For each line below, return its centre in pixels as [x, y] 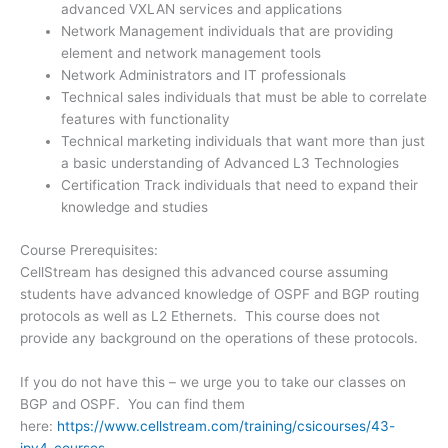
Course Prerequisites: [89, 249]
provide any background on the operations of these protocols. [219, 337]
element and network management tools [191, 53]
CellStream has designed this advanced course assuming [204, 271]
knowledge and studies [135, 207]
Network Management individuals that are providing [227, 31]
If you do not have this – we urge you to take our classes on [213, 381]
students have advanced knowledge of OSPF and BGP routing [219, 293]
